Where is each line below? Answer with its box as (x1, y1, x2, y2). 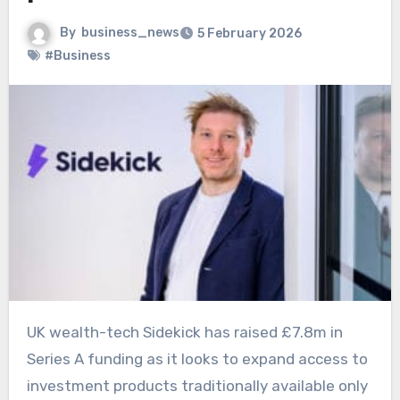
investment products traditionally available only (26, 376, 368, 395)
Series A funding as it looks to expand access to (26, 349, 368, 368)
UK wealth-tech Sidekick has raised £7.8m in (26, 322, 37, 341)
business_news (80, 25, 179, 41)
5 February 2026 (196, 26, 302, 42)
